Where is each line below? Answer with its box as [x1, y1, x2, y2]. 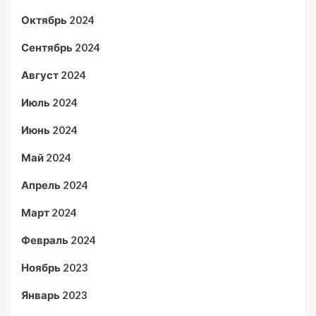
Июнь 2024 [21, 123, 78, 136]
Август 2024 [21, 68, 86, 81]
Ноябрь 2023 [21, 261, 88, 274]
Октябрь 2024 [21, 13, 95, 26]
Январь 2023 [21, 288, 87, 301]
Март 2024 [21, 206, 77, 219]
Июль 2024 [21, 96, 78, 109]
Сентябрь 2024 [21, 41, 100, 54]
